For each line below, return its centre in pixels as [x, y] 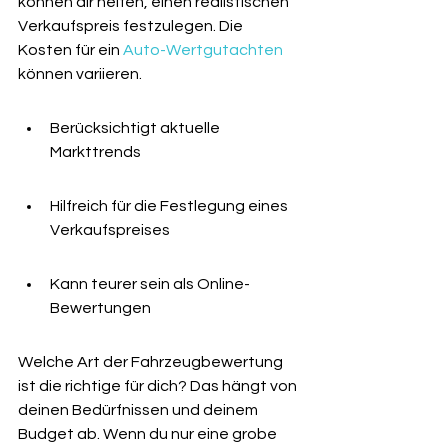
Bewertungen [100, 308]
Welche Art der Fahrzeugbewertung [152, 362]
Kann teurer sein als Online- [150, 284]
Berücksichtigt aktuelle [136, 128]
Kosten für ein [70, 50]
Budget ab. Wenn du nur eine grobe [149, 434]
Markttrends [95, 152]
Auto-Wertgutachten [203, 50]
